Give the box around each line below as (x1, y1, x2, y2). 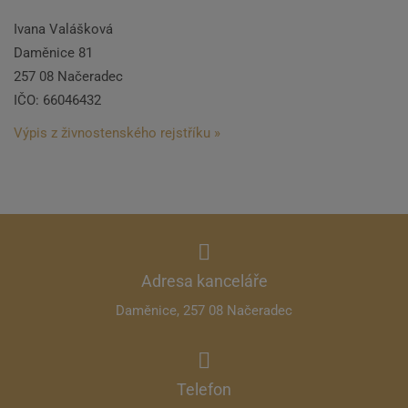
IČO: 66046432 (14, 92, 101, 108)
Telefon (177, 380, 231, 399)
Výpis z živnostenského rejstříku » (14, 125, 220, 141)
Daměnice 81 (14, 45, 93, 61)
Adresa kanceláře (140, 271, 268, 291)
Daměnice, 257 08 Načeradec (116, 302, 292, 319)
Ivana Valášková (14, 21, 113, 37)
